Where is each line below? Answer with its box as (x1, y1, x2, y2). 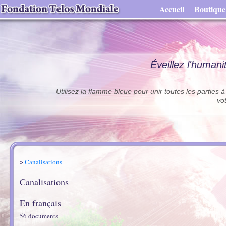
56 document (20, 211, 55, 220)
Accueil (159, 3, 184, 15)
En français (20, 197, 61, 209)
